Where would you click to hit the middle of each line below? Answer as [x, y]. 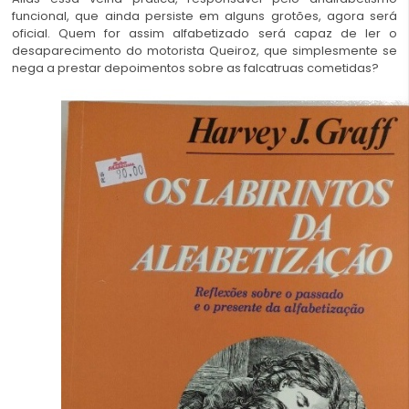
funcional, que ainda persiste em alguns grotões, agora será [204, 16]
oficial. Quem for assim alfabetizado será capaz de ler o [204, 33]
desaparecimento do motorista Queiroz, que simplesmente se [204, 50]
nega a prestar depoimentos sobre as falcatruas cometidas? [195, 68]
